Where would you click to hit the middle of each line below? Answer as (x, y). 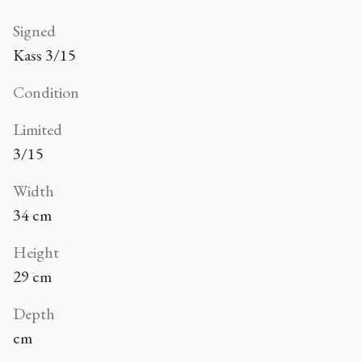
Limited (38, 129)
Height (36, 252)
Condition (46, 92)
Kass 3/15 (44, 55)
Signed (34, 30)
